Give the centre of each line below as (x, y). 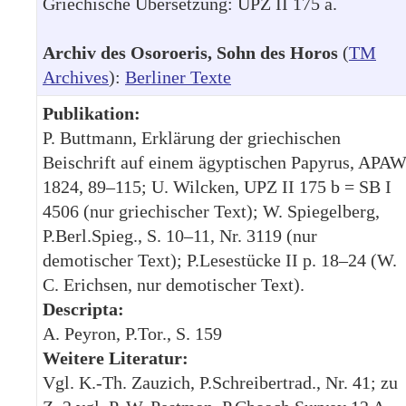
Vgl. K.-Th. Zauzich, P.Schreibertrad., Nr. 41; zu (220, 382)
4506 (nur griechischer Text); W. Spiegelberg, (211, 211)
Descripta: (83, 309)
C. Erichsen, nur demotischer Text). (174, 284)
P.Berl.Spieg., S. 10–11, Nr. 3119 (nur (180, 235)
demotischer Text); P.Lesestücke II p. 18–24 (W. (220, 260)
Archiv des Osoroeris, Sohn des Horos (190, 52)
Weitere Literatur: (116, 358)
